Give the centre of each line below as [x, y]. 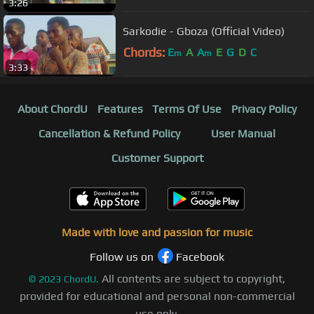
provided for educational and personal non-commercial [157, 296]
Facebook [200, 257]
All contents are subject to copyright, [193, 278]
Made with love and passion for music [157, 232]
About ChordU [52, 109]
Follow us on [122, 257]
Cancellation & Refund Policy [109, 133]
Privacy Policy [264, 109]
